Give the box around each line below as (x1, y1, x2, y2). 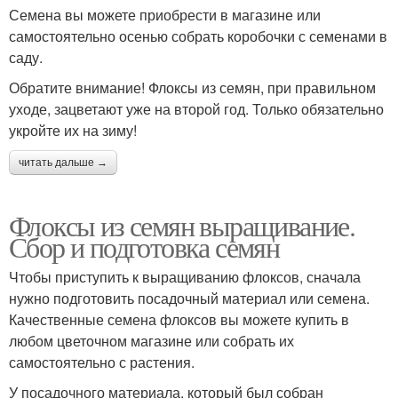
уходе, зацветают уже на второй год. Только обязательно (9, 98, 384, 119)
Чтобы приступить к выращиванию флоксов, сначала (9, 266, 361, 287)
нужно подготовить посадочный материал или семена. (9, 287, 370, 308)
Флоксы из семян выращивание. (9, 205, 355, 244)
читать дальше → (19, 155, 107, 169)
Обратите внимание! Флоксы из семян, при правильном (9, 76, 376, 98)
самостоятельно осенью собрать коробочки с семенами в (9, 25, 387, 46)
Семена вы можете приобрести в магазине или (9, 4, 321, 25)
